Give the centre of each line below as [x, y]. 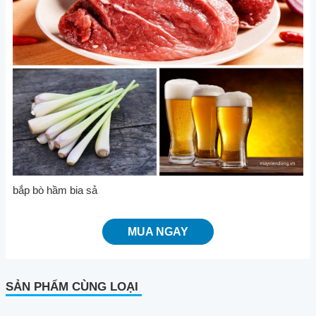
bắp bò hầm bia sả [55, 190]
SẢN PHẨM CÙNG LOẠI [72, 286]
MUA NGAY [158, 231]
